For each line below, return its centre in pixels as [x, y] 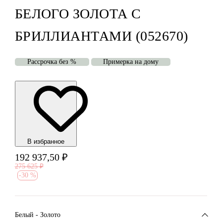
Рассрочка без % [52, 62]
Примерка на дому [131, 62]
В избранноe [46, 142]
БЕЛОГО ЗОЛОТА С [78, 14]
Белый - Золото [37, 215]
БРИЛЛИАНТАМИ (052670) [101, 36]
